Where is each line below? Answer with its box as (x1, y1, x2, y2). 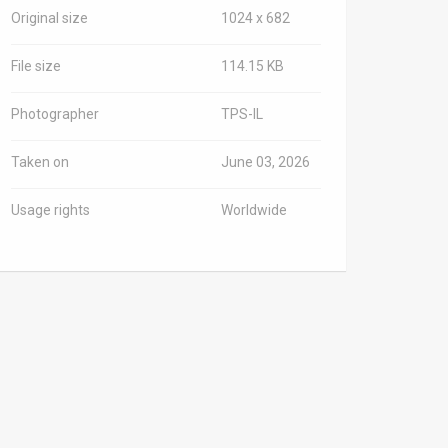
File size (11, 58, 61, 74)
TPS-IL (221, 106, 263, 122)
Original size (11, 10, 88, 26)
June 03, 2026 (221, 154, 310, 170)
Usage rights (11, 202, 90, 218)
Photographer (11, 106, 99, 122)
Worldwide (221, 202, 287, 218)
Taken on (11, 154, 69, 170)
